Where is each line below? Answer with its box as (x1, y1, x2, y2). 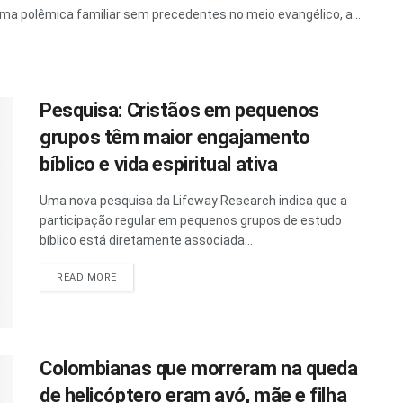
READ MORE (57, 271, 117, 283)
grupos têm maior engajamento (40, 125, 310, 148)
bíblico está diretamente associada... (40, 232, 253, 247)
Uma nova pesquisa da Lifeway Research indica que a (40, 193, 347, 208)
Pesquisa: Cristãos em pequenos (40, 98, 319, 121)
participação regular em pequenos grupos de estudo (40, 212, 342, 228)
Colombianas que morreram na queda (40, 356, 358, 380)
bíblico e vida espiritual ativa (40, 152, 278, 175)
